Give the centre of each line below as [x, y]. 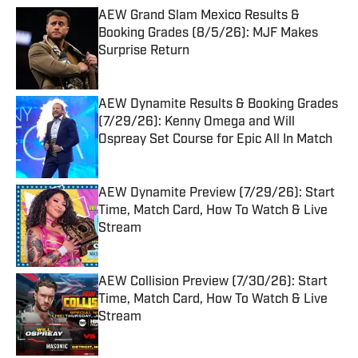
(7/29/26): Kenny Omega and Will [197, 123]
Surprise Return [144, 52]
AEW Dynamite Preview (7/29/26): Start [217, 194]
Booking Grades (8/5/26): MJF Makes [208, 34]
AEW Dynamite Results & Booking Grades [218, 105]
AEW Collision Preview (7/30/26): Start [213, 282]
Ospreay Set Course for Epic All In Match [215, 140]
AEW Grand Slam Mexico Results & [199, 16]
